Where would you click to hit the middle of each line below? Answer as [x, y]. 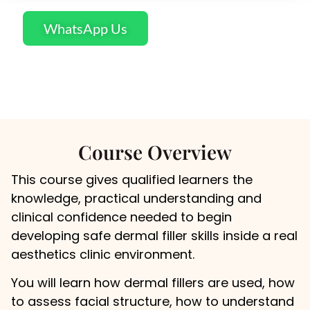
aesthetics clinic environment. [102, 254]
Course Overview [155, 152]
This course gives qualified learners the [131, 179]
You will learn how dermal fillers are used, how [153, 283]
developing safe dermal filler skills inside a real [154, 235]
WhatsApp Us [86, 28]
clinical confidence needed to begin [121, 217]
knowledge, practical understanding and [136, 198]
